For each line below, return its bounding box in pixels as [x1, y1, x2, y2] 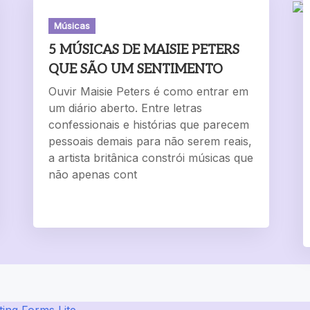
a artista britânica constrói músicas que [48, 151, 254, 165]
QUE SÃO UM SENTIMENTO [48, 62, 224, 78]
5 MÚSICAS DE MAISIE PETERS [48, 42, 240, 59]
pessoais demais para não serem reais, [48, 134, 253, 149]
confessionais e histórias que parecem [48, 118, 250, 132]
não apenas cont [48, 167, 138, 182]
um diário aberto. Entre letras [48, 101, 203, 116]
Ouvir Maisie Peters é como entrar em [48, 84, 249, 99]
